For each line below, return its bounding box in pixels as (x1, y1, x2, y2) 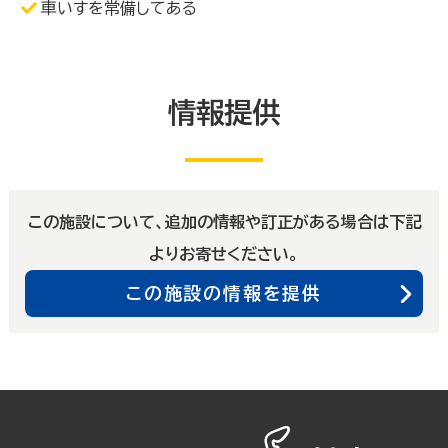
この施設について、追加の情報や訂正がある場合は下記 (27, 214, 421, 231)
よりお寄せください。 (149, 246, 299, 263)
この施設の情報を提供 (126, 284, 322, 303)
